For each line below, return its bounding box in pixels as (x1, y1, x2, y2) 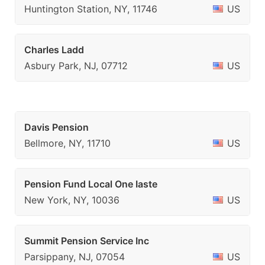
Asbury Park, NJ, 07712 (24, 60, 128, 72)
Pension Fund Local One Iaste (24, 178, 157, 190)
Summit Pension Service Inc (24, 235, 149, 247)
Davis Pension (24, 121, 89, 133)
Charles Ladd (24, 44, 84, 56)
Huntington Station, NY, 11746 (24, 3, 157, 15)
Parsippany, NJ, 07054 (24, 251, 125, 263)
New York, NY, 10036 (24, 194, 119, 206)
